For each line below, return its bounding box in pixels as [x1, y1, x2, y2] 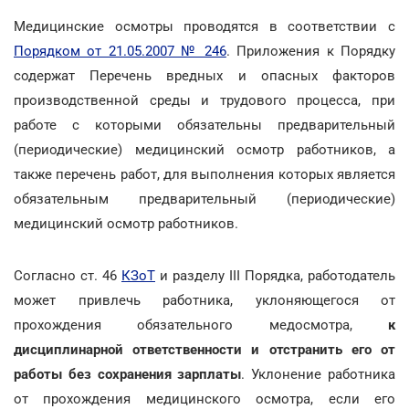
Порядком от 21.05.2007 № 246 [14, 42, 226, 59]
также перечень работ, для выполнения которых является [14, 165, 395, 183]
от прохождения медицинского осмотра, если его [14, 390, 395, 407]
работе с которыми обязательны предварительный [14, 116, 395, 133]
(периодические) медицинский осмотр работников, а [14, 141, 395, 158]
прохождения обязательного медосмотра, [14, 316, 388, 333]
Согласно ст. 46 [14, 267, 121, 284]
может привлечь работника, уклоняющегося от [14, 291, 395, 309]
